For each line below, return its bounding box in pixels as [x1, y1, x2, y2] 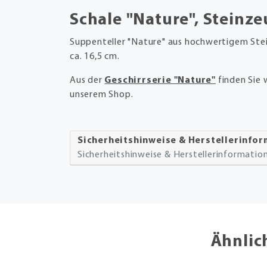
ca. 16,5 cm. [70, 51, 120, 61]
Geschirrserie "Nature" [104, 75, 216, 85]
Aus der [70, 75, 105, 85]
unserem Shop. [70, 89, 136, 100]
